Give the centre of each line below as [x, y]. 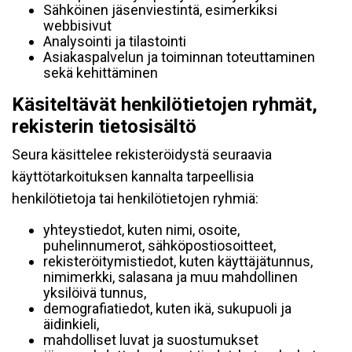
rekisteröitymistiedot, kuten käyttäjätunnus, [178, 261]
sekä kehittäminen [101, 73]
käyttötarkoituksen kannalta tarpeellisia [133, 176]
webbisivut [77, 26]
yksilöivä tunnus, [95, 293]
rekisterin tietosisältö [104, 126]
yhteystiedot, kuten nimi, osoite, [141, 230]
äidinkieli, [71, 324]
